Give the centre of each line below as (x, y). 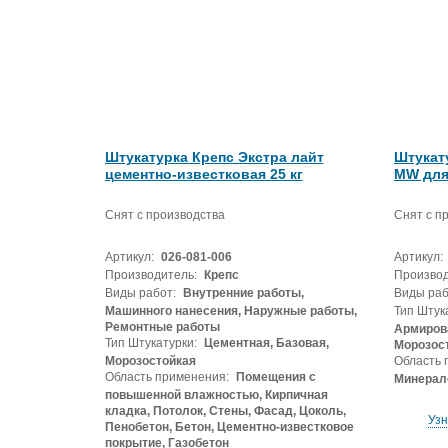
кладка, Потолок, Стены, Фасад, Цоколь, (225, 411)
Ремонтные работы (162, 327)
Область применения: (166, 377)
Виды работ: (140, 293)
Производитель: (150, 275)
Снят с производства (164, 215)
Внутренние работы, (241, 293)
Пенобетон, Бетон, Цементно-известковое (229, 427)
